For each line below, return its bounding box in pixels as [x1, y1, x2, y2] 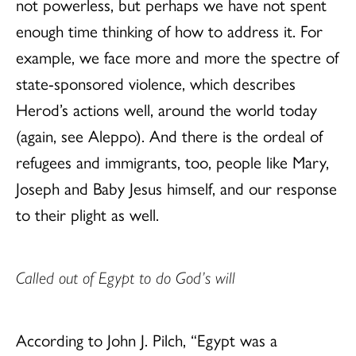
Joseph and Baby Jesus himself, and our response [16, 175, 337, 199]
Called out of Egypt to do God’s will [16, 264, 235, 288]
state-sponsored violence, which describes [16, 70, 296, 95]
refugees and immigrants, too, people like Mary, [16, 149, 329, 173]
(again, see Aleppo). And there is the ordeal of [16, 122, 323, 147]
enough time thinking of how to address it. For [16, 17, 323, 42]
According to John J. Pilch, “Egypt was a [16, 327, 277, 351]
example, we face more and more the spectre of [16, 44, 339, 68]
